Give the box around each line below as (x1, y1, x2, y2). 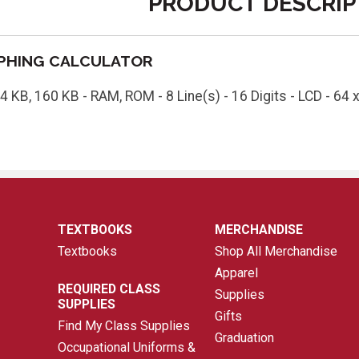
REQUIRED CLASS (58, 280, 161, 296)
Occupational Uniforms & (58, 339, 196, 355)
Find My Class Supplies (58, 317, 191, 333)
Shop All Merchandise (215, 244, 338, 260)
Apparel (215, 265, 259, 281)
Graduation (215, 330, 275, 346)
